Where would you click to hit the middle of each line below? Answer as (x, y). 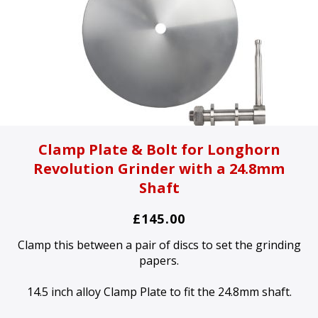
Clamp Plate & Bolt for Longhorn (159, 150)
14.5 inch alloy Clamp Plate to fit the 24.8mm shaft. (159, 292)
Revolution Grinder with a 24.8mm (159, 169)
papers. (159, 261)
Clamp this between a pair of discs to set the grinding (159, 245)
